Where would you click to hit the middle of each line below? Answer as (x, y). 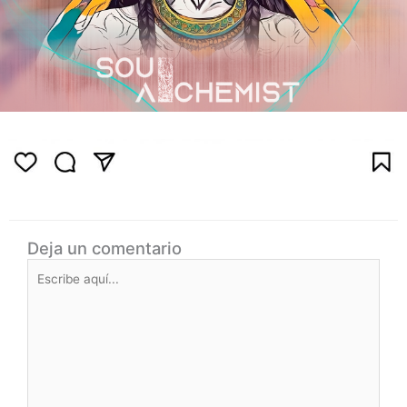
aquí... (44, 288)
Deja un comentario (104, 248)
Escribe (48, 268)
